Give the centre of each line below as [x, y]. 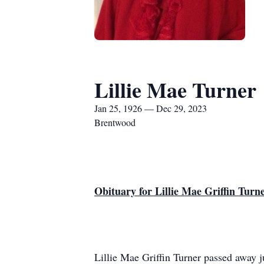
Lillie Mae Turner [175, 90]
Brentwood [115, 122]
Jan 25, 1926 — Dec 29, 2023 [151, 108]
